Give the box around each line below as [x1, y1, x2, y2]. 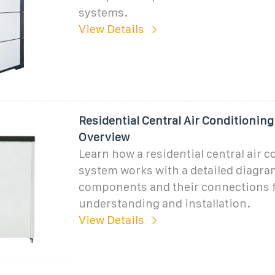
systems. [78, 6, 128, 19]
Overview [78, 130, 130, 144]
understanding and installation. [78, 196, 250, 210]
